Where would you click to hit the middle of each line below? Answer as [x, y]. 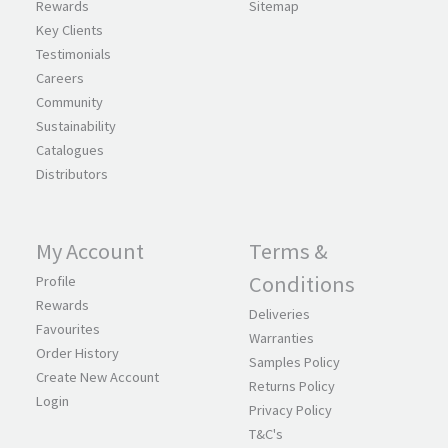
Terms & [288, 251]
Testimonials [73, 54]
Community [69, 102]
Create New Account [97, 377]
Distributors [72, 174]
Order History [77, 353]
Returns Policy [292, 386]
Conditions [302, 284]
